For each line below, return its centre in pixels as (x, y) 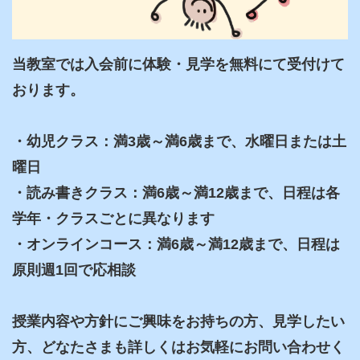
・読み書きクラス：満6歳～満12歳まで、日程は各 (176, 192)
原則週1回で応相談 (74, 270)
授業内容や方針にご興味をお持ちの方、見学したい (178, 321)
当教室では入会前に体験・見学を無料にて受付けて (178, 64)
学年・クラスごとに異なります (113, 218)
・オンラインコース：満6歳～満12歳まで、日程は (176, 244)
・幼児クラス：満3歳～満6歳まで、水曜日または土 (179, 141)
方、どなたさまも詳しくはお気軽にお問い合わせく (178, 347)
